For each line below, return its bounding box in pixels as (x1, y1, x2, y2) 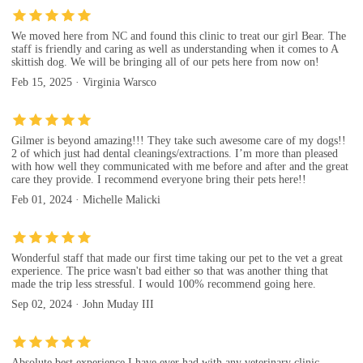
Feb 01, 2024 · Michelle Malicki (11, 193, 160, 206)
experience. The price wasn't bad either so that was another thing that (11, 265, 328, 278)
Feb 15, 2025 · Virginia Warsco (11, 75, 156, 88)
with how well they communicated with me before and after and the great (11, 160, 348, 173)
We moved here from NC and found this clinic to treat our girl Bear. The (11, 29, 346, 42)
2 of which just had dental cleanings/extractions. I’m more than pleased (11, 147, 338, 160)
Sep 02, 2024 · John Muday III (11, 297, 154, 310)
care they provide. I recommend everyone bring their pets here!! (11, 173, 306, 186)
